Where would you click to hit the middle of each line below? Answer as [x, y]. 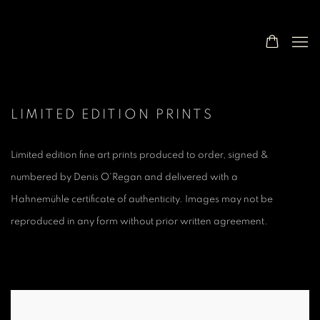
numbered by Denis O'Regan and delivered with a [124, 177]
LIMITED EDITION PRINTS [112, 115]
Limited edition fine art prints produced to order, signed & [140, 155]
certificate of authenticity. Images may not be [172, 199]
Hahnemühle [41, 199]
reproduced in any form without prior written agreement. [139, 221]
